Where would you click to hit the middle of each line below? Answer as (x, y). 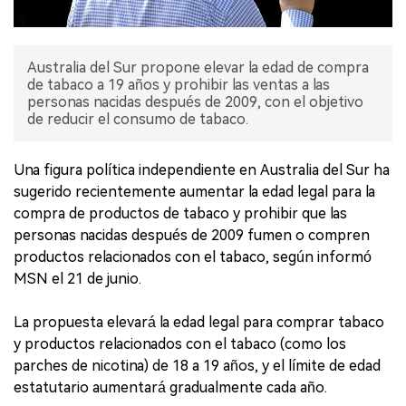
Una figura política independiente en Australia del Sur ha (202, 170)
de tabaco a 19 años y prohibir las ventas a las (179, 85)
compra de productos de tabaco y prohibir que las (180, 214)
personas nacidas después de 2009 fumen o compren (192, 236)
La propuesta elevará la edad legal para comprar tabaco (199, 323)
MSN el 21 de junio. (77, 279)
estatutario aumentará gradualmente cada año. (170, 388)
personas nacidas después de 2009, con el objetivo (195, 102)
